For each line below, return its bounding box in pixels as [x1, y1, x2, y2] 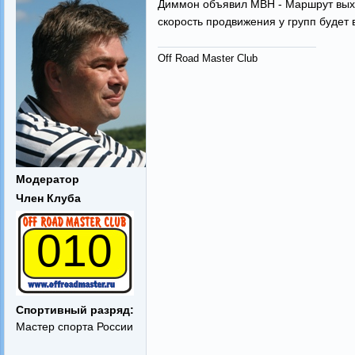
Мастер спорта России [15, 320, 133, 333]
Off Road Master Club [157, 52, 258, 64]
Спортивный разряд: [15, 303, 134, 316]
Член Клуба [15, 192, 81, 204]
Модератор [15, 173, 79, 185]
